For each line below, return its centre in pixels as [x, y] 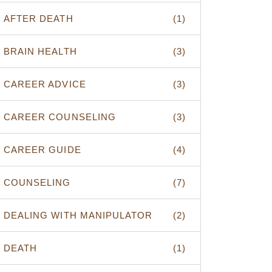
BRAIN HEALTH [40, 51]
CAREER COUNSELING [60, 117]
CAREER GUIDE [42, 150]
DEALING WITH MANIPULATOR [78, 215]
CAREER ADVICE [45, 84]
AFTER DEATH [39, 19]
